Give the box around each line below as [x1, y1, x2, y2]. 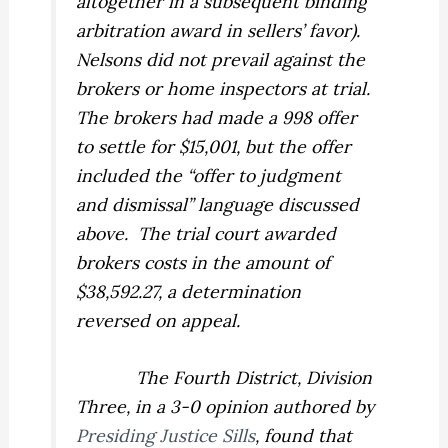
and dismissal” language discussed [76, 193, 360, 217]
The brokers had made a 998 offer [76, 106, 358, 130]
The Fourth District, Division [136, 366, 373, 390]
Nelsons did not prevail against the [76, 48, 366, 72]
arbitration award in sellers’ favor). [76, 19, 361, 43]
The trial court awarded [138, 222, 337, 246]
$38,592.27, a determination [76, 280, 302, 304]
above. [76, 222, 129, 246]
